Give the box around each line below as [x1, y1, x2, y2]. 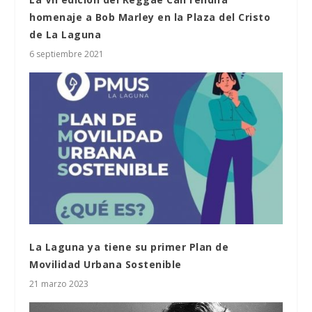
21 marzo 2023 [29, 277, 89, 290]
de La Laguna [29, 27, 102, 41]
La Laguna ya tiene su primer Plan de [29, 240, 229, 253]
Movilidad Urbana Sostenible [29, 257, 182, 271]
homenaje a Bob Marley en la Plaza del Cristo [29, 10, 271, 24]
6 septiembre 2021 [29, 47, 104, 60]
